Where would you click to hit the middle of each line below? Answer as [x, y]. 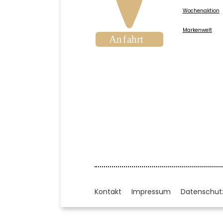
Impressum [151, 192]
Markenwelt [197, 30]
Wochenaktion [201, 11]
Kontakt [108, 192]
